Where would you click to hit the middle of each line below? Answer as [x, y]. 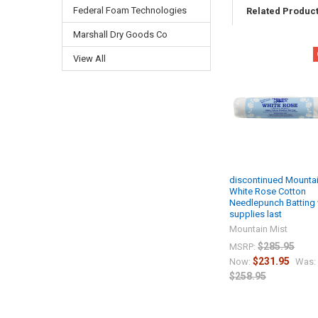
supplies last [256, 214]
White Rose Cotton [268, 192]
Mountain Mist [259, 229]
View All [89, 59]
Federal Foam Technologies [130, 11]
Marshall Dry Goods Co [120, 35]
